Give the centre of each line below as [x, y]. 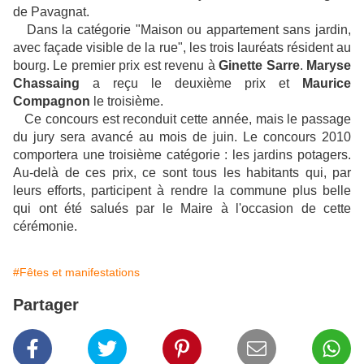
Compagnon [52, 102]
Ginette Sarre [259, 66]
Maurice [327, 84]
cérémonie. [45, 227]
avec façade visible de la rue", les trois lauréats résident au [182, 48]
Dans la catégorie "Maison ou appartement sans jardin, [182, 30]
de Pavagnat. [51, 12]
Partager [46, 305]
